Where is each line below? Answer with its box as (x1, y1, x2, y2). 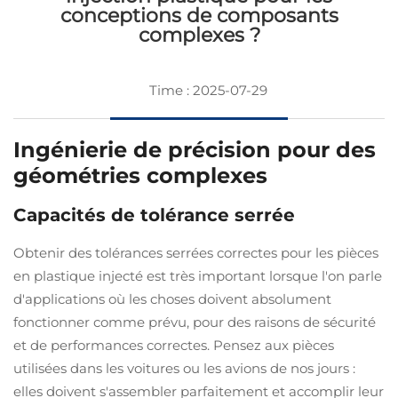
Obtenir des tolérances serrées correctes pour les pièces (13, 244, 378, 261)
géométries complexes (13, 163, 267, 188)
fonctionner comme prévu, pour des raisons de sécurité (13, 314, 376, 330)
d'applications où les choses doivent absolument (13, 291, 331, 307)
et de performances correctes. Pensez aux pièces (13, 337, 334, 354)
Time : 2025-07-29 (148, 82, 267, 99)
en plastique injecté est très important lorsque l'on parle (13, 267, 382, 284)
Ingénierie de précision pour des (13, 137, 376, 163)
